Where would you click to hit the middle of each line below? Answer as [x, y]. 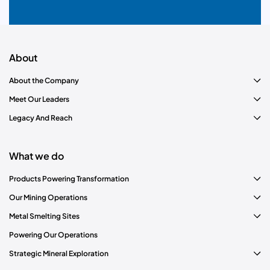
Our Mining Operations [48, 197]
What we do [36, 155]
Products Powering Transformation [69, 178]
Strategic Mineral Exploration [59, 253]
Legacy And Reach [41, 118]
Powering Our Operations [53, 234]
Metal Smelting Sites [44, 216]
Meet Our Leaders [39, 99]
